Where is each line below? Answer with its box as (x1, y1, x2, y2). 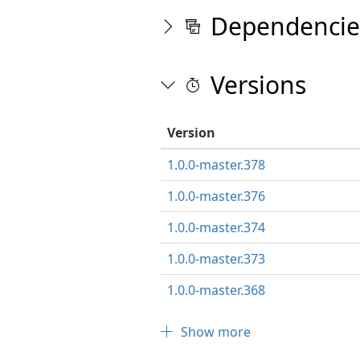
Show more (180, 323, 251, 341)
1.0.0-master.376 (166, 187, 265, 205)
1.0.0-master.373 (166, 250, 265, 268)
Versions (210, 68, 306, 101)
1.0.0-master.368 (166, 281, 265, 299)
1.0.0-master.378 (166, 156, 265, 174)
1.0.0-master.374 (166, 219, 265, 236)
